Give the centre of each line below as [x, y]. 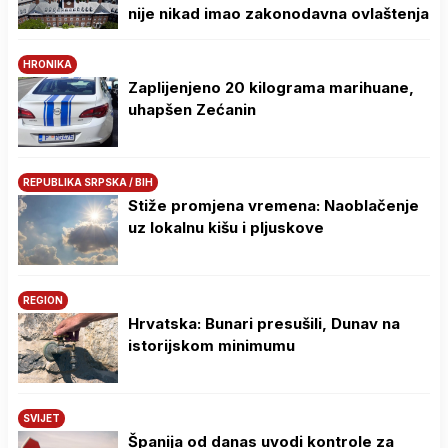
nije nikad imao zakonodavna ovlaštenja [278, 14]
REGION [43, 300]
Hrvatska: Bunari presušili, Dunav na [264, 324]
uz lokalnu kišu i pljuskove [226, 228]
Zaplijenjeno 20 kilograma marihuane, [271, 88]
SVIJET [41, 418]
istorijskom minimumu [211, 346]
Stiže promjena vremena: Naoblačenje [273, 206]
